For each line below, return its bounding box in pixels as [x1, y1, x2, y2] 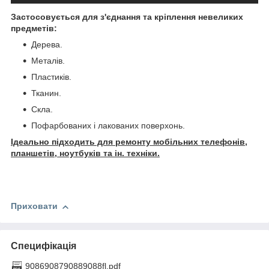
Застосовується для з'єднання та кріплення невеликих [11, 12, 243, 22]
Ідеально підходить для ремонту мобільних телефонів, [11, 137, 247, 147]
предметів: [11, 23, 57, 34]
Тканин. [31, 88, 61, 98]
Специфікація [11, 240, 76, 251]
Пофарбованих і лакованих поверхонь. [31, 121, 185, 131]
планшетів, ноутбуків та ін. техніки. [11, 148, 160, 159]
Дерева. [31, 40, 62, 50]
